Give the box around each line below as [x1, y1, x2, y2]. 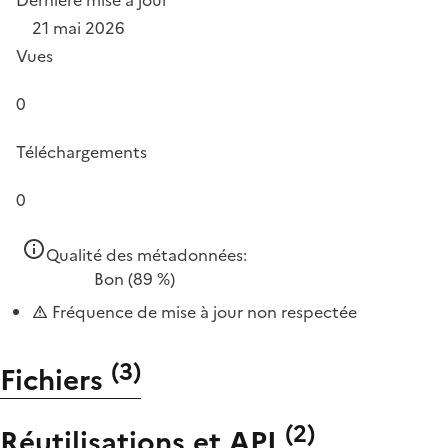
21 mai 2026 [32, 15, 125, 40]
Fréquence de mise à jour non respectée [48, 299, 357, 324]
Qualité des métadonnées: [46, 242, 247, 267]
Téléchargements [16, 139, 147, 164]
